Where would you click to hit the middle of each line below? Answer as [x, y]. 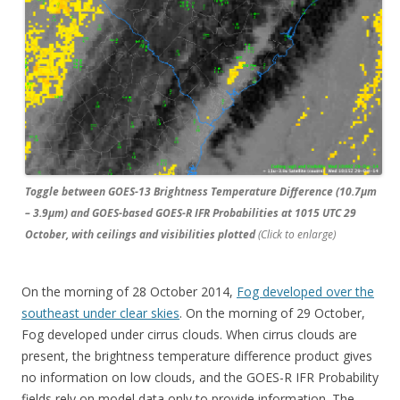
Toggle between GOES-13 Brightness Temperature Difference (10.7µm [201, 191]
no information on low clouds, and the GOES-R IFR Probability [200, 377]
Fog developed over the [305, 291]
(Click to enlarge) [296, 234]
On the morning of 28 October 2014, [129, 291]
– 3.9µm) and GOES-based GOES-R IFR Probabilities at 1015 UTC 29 [191, 212]
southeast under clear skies [100, 312]
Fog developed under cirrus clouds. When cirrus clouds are [189, 334]
